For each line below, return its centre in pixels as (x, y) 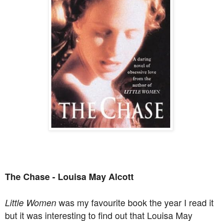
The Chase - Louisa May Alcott (69, 177)
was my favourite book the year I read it (135, 203)
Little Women (31, 203)
